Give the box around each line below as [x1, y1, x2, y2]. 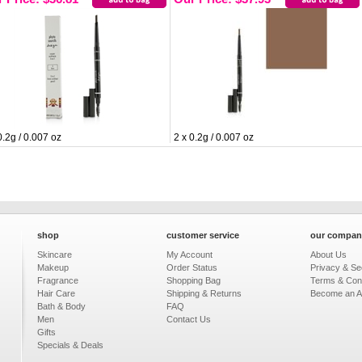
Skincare [37, 250, 72, 259]
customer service [166, 230, 239, 240]
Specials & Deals [37, 340, 103, 350]
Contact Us [166, 314, 211, 324]
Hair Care [37, 288, 75, 298]
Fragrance [37, 276, 78, 285]
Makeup [37, 263, 69, 272]
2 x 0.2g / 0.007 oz [174, 132, 254, 143]
